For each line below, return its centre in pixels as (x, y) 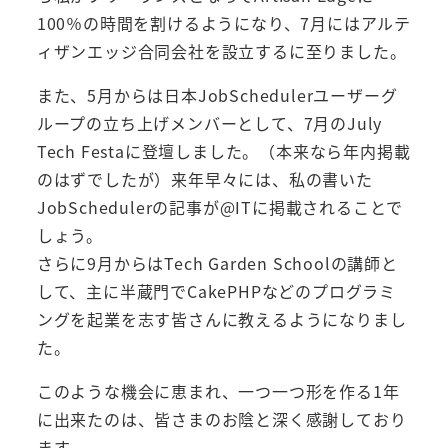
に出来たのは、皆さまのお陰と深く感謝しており (221, 419)
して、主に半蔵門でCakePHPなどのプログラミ (216, 291)
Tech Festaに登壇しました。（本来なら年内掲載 (223, 151)
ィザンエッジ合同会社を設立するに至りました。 (221, 51)
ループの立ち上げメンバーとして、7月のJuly (209, 123)
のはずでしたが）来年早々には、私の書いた (204, 179)
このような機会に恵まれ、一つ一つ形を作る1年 (218, 391)
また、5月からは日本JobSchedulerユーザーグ (217, 95)
